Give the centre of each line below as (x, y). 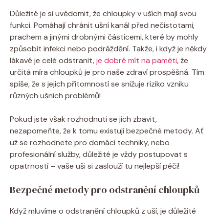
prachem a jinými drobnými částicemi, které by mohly (104, 37)
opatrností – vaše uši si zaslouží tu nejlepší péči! (95, 166)
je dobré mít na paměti (137, 60)
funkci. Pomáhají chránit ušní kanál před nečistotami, (102, 25)
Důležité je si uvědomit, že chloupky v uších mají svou (103, 13)
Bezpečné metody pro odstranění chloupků (105, 189)
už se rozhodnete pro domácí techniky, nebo (90, 142)
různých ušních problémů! (55, 95)
